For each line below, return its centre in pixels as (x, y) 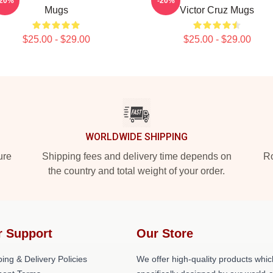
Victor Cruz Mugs (217, 10)
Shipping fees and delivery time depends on (136, 156)
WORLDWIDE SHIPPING (136, 137)
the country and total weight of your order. (136, 171)
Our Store (165, 233)
